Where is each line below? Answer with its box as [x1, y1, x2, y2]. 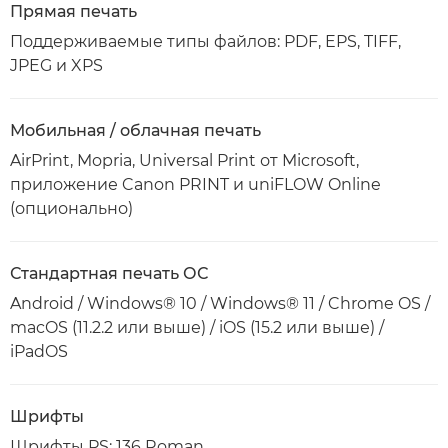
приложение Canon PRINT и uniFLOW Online [10, 175, 381, 194]
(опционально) [10, 199, 133, 218]
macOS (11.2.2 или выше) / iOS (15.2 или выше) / [10, 318, 384, 337]
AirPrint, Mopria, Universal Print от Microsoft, [10, 151, 359, 170]
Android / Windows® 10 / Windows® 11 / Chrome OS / [10, 294, 430, 313]
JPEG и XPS [10, 56, 103, 75]
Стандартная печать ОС [10, 264, 208, 283]
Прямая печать [10, 2, 137, 21]
